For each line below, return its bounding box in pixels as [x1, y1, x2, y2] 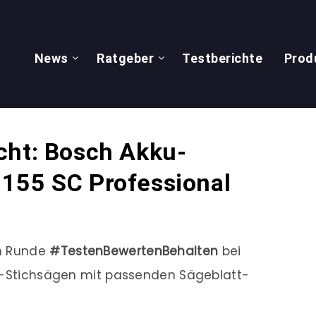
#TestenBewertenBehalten [49, 243, 219, 260]
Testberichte [182, 51, 263, 66]
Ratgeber [97, 51, 154, 66]
